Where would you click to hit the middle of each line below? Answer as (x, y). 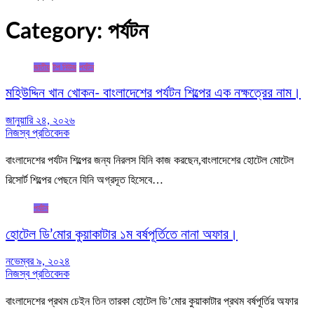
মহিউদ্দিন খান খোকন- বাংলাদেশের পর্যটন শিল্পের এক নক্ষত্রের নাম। (153, 94)
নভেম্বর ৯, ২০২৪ (38, 261)
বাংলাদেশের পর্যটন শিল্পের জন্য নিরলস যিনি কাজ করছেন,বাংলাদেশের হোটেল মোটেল (150, 160)
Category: (57, 32)
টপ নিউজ (64, 67)
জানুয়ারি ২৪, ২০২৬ (40, 120)
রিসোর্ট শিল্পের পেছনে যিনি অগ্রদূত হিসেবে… (84, 179)
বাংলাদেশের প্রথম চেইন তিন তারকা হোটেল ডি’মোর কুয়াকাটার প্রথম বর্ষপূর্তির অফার (152, 301)
